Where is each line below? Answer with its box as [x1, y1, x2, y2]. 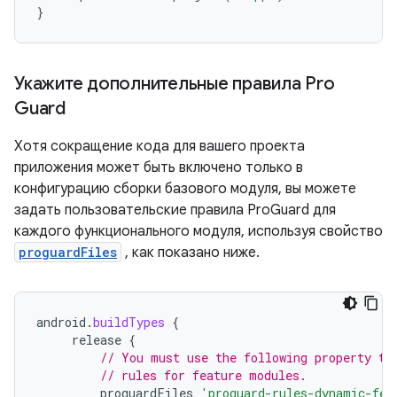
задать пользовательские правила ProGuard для [14, 201, 336, 219]
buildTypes [93, 314, 165, 331]
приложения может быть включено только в [14, 159, 303, 176]
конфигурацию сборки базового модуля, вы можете [14, 180, 356, 198]
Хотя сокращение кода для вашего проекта [14, 137, 305, 155]
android [36, 314, 86, 331]
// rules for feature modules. [100, 367, 307, 384]
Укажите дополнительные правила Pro [14, 73, 335, 95]
